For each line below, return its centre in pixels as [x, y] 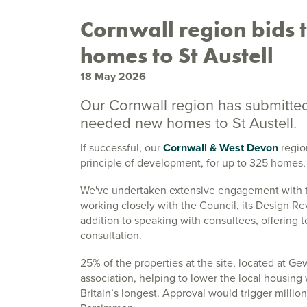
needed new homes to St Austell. [188, 123]
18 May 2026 [113, 76]
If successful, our [122, 148]
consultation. [111, 235]
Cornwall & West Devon [221, 148]
